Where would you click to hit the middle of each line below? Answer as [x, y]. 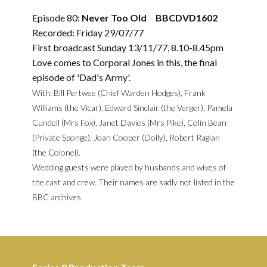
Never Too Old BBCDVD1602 [150, 18]
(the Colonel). [56, 152]
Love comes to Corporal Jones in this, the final [125, 62]
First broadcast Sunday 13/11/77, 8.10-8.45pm [128, 47]
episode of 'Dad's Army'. [81, 77]
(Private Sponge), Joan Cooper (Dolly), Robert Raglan [126, 137]
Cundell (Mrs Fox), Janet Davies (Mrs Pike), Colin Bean [129, 122]
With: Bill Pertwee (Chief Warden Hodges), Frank [119, 93]
